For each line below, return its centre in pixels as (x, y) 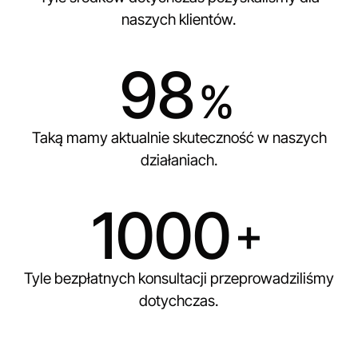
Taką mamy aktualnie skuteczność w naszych (179, 137)
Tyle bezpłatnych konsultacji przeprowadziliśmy (179, 278)
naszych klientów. (179, 19)
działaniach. (179, 160)
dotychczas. (179, 300)
